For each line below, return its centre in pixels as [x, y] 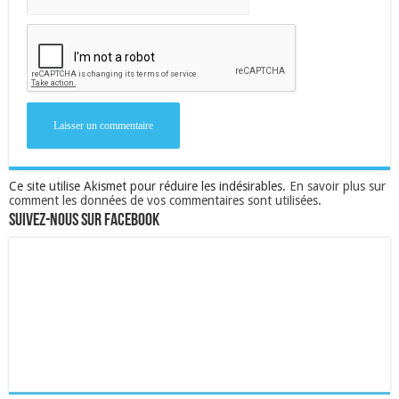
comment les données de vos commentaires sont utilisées [163, 200]
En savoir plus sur [338, 186]
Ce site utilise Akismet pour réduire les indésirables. [149, 186]
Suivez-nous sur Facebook [84, 220]
